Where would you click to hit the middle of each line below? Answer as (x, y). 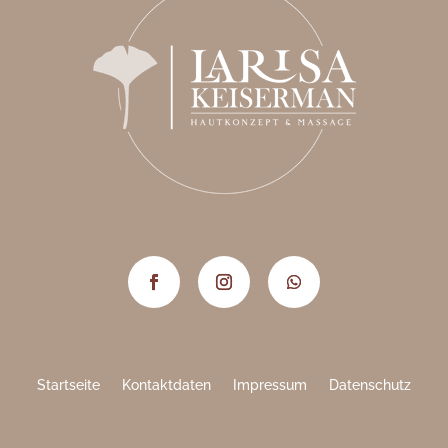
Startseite (68, 385)
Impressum (270, 385)
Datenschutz (370, 385)
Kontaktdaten (166, 385)
